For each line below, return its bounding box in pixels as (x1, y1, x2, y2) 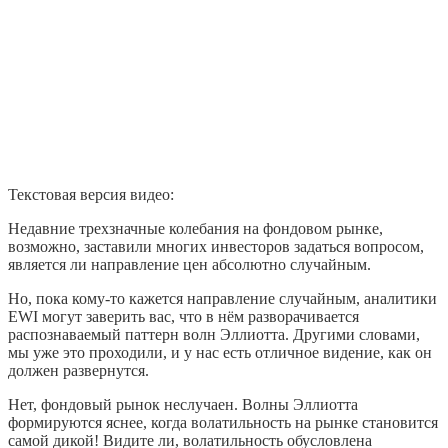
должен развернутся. (8, 361, 149, 379)
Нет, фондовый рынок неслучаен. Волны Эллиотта (8, 395, 358, 413)
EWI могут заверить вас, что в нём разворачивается (8, 307, 359, 325)
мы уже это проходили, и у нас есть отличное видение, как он (8, 343, 432, 361)
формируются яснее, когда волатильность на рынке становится (8, 413, 438, 431)
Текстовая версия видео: (8, 185, 174, 203)
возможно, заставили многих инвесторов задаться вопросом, (8, 237, 424, 255)
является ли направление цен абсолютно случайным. (8, 255, 371, 273)
